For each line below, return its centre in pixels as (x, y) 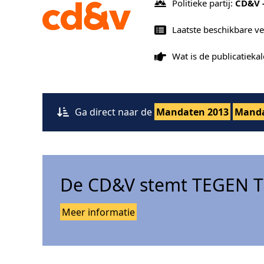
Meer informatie (98, 212)
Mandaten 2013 (192, 112)
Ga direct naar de (115, 112)
